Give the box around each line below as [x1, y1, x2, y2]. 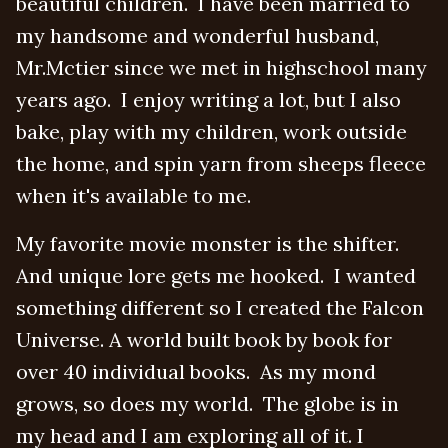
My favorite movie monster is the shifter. [16, 231, 404, 256]
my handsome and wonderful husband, [16, 23, 379, 48]
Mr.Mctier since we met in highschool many [16, 55, 427, 80]
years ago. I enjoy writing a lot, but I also [16, 87, 401, 112]
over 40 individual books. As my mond [16, 359, 376, 384]
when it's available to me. [16, 183, 261, 208]
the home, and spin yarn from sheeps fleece [16, 151, 426, 176]
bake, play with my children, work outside [16, 119, 407, 144]
